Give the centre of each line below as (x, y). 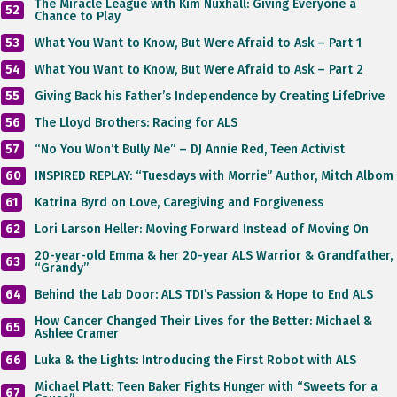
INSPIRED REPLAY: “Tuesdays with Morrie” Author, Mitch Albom (214, 175)
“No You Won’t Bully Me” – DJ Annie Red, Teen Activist (190, 149)
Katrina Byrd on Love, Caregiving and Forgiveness (179, 202)
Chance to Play (78, 16)
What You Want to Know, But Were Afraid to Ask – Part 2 (199, 69)
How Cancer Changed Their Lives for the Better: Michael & (203, 321)
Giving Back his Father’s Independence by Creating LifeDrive (210, 96)
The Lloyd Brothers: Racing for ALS (136, 122)
